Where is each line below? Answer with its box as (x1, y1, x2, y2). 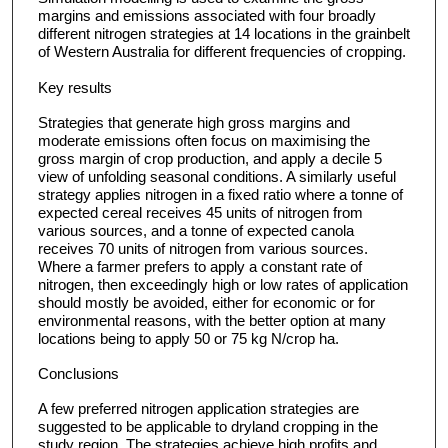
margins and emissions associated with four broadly (37, 7, 376, 25)
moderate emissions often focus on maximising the (37, 131, 370, 149)
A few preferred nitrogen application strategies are (37, 400, 359, 418)
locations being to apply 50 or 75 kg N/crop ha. (37, 329, 339, 347)
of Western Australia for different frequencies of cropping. (37, 43, 406, 61)
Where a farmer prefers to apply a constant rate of (37, 257, 362, 275)
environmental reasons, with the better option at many (37, 311, 386, 329)
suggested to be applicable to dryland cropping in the (37, 418, 378, 436)
